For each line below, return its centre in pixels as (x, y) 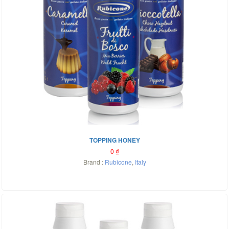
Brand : (94, 162)
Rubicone (118, 162)
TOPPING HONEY (114, 140)
